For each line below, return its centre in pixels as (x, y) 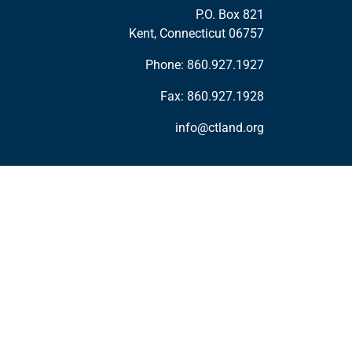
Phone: (166, 65)
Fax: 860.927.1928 (212, 96)
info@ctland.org (220, 128)
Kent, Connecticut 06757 (196, 33)
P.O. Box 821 (230, 15)
